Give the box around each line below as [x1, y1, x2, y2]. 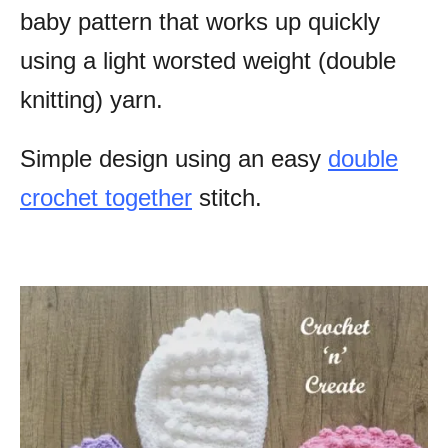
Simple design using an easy [20, 145, 328, 172]
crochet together [20, 184, 192, 211]
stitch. [192, 184, 262, 211]
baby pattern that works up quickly [20, 8, 380, 35]
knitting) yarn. [20, 86, 163, 113]
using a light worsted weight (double [20, 47, 396, 74]
